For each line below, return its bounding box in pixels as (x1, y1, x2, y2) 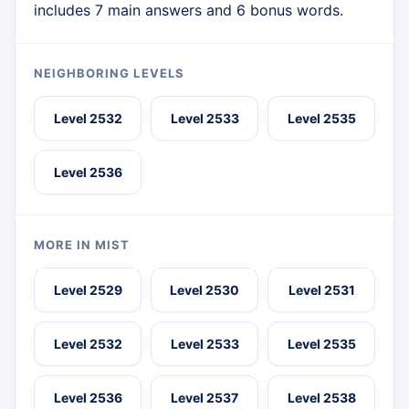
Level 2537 (171, 390, 238, 406)
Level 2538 (287, 390, 356, 406)
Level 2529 (53, 282, 122, 299)
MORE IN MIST (34, 237, 131, 253)
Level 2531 (288, 282, 355, 299)
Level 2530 (170, 282, 239, 299)
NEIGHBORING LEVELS (34, 66, 184, 81)
